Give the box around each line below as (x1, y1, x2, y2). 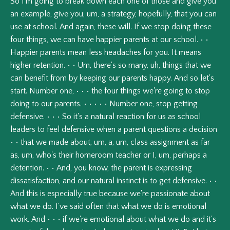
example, (21, 9, 52, 19)
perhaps (173, 150, 201, 160)
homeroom (75, 150, 113, 160)
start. (10, 86, 27, 96)
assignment (150, 138, 189, 147)
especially (47, 189, 82, 199)
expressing (155, 163, 192, 173)
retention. (33, 61, 65, 70)
